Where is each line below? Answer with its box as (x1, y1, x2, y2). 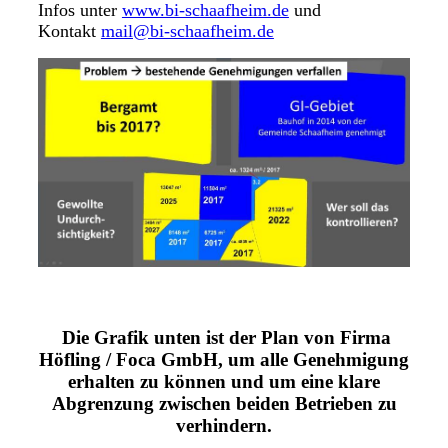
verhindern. (176, 415, 272, 437)
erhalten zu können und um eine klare (68, 371, 380, 393)
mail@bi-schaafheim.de (100, 21, 274, 41)
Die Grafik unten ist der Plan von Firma (62, 327, 391, 349)
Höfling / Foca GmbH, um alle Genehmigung (39, 349, 409, 371)
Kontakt (37, 21, 101, 41)
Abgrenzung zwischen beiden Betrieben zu (51, 393, 397, 415)
